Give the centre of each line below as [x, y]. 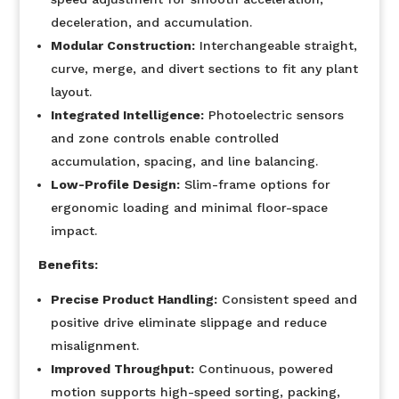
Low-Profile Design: [115, 184]
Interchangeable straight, [276, 45]
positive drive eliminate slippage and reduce [188, 322]
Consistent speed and [287, 299]
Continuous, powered [263, 369]
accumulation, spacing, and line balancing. [184, 161]
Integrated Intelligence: [127, 115]
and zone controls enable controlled [164, 138]
